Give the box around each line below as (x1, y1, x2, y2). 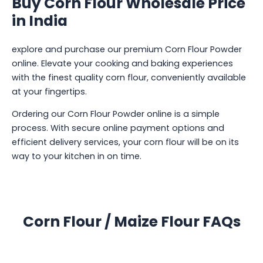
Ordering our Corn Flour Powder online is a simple (12, 108, 220, 120)
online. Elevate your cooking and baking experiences (12, 57, 233, 69)
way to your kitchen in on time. (12, 150, 141, 163)
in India (12, 11, 68, 32)
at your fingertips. (12, 85, 87, 97)
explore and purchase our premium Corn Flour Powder (12, 43, 242, 55)
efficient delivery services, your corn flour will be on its (12, 136, 239, 149)
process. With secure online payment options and (12, 122, 224, 134)
